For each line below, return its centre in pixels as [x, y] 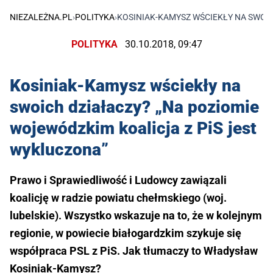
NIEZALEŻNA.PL [41, 17]
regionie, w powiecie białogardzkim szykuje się [126, 233]
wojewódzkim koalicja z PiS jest [133, 128]
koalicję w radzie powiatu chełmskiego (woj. [118, 197]
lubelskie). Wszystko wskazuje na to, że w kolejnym [136, 215]
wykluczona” [59, 149]
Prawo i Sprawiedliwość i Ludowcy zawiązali [118, 180]
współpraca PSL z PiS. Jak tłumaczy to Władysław [134, 250]
